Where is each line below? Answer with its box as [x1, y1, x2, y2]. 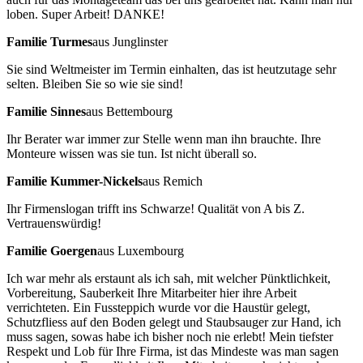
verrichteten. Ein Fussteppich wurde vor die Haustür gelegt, [6, 300, 310, 314]
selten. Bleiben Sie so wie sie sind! [6, 76, 183, 91]
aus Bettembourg [86, 104, 173, 118]
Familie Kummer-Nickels [6, 173, 143, 188]
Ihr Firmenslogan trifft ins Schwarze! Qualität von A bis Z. [6, 201, 305, 216]
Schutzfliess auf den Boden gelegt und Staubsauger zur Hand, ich [6, 314, 341, 329]
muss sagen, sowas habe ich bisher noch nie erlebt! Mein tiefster [6, 329, 333, 344]
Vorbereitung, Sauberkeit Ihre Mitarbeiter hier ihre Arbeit [6, 285, 297, 300]
